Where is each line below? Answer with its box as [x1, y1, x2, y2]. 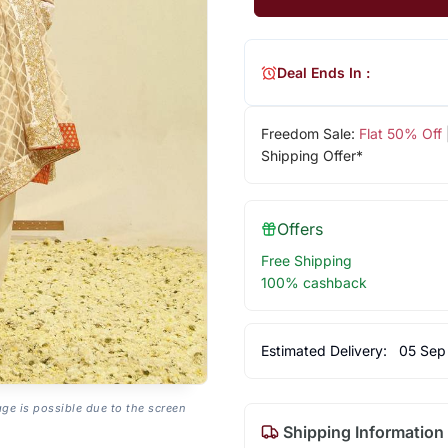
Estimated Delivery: [260, 342, 391, 360]
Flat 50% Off [358, 125, 442, 143]
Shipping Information [278, 422, 444, 443]
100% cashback [260, 274, 367, 292]
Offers [276, 219, 323, 240]
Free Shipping [260, 252, 352, 270]
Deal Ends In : [276, 63, 370, 81]
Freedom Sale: [260, 125, 359, 143]
